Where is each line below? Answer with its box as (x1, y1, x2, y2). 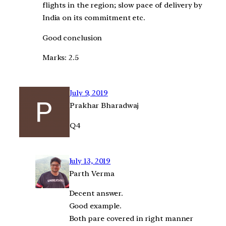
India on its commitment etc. (42, 13, 146, 22)
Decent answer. (69, 189, 124, 198)
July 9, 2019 (70, 88, 108, 98)
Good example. (69, 201, 122, 211)
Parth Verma (69, 168, 115, 178)
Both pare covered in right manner (69, 214, 194, 223)
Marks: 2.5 (42, 53, 79, 63)
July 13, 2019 (69, 156, 111, 165)
